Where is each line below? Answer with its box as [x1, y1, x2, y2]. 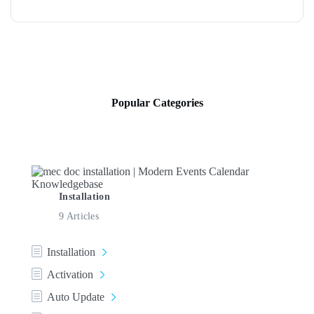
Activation [47, 268, 93, 280]
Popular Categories [111, 96, 203, 109]
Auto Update [47, 290, 104, 303]
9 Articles [59, 210, 99, 221]
